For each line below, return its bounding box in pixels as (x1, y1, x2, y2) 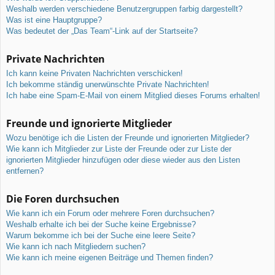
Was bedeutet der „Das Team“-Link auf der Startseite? (6, 26, 198, 36)
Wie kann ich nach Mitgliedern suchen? (6, 241, 145, 251)
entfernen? (6, 166, 44, 176)
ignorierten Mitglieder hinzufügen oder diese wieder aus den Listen (6, 155, 240, 165)
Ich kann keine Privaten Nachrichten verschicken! (6, 68, 183, 78)
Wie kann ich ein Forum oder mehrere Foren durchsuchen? (6, 208, 214, 218)
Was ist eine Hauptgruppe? (6, 15, 102, 25)
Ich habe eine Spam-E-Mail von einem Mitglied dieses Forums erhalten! (6, 90, 260, 100)
